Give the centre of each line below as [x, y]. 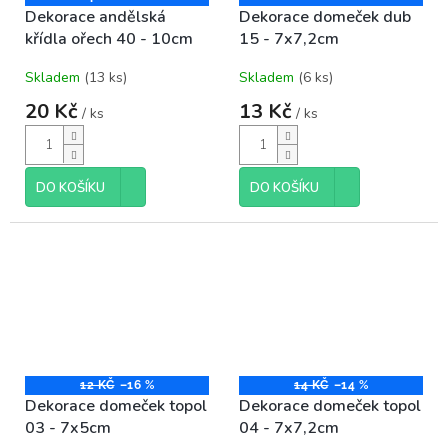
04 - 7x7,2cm [289, 427]
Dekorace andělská [95, 16]
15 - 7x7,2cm [289, 38]
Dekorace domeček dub [325, 16]
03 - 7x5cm [68, 427]
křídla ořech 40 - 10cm [109, 38]
